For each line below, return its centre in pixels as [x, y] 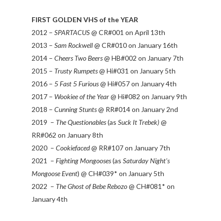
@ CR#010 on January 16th [135, 45]
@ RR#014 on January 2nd [137, 110]
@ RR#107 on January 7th [130, 148]
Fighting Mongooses [84, 161]
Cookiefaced [73, 148]
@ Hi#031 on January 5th [137, 71]
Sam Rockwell [74, 45]
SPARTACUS [72, 33]
